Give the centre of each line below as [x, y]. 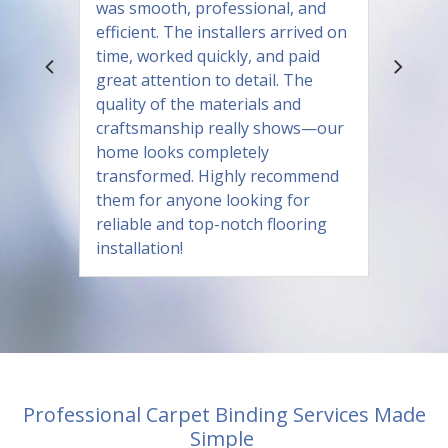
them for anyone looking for [203, 200]
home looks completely [182, 152]
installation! [139, 248]
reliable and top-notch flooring [211, 224]
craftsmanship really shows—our [220, 128]
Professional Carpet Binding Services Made [224, 415]
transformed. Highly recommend [217, 176]
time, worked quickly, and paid [208, 56]
